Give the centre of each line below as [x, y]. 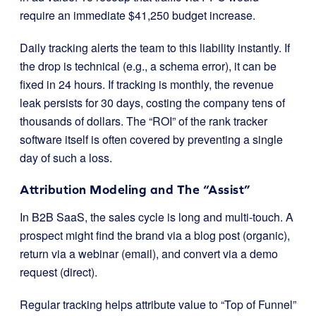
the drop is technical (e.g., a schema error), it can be [148, 66]
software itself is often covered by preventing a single [151, 139]
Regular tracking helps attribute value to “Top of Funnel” [158, 304]
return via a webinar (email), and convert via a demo [149, 254]
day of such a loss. [66, 158]
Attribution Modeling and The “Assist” [135, 189]
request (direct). [59, 272]
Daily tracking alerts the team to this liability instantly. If [155, 48]
